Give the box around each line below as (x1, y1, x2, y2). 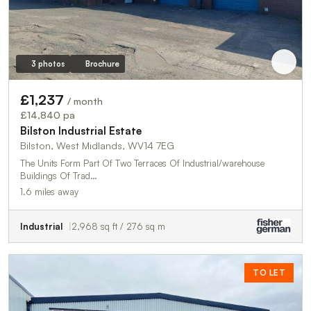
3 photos (31, 59, 65, 69)
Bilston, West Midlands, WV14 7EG (20, 140, 174, 152)
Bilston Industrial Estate (20, 124, 142, 138)
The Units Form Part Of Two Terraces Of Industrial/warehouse (20, 158, 264, 169)
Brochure (85, 59, 119, 69)
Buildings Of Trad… (20, 170, 97, 182)
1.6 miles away (20, 186, 78, 198)
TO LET (253, 267, 285, 278)
